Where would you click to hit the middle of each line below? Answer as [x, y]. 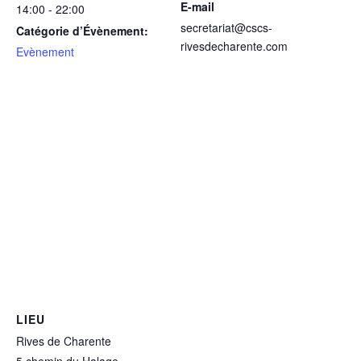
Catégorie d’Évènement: [82, 31]
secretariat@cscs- [226, 28]
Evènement [45, 52]
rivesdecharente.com [234, 46]
